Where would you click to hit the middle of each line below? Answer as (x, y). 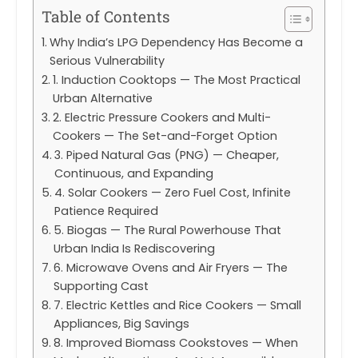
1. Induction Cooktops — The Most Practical (176, 80)
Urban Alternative (102, 99)
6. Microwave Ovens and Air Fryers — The (170, 268)
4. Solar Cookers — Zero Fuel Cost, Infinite (172, 193)
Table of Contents (106, 17)
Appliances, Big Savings (121, 324)
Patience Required (106, 211)
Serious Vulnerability (107, 61)
